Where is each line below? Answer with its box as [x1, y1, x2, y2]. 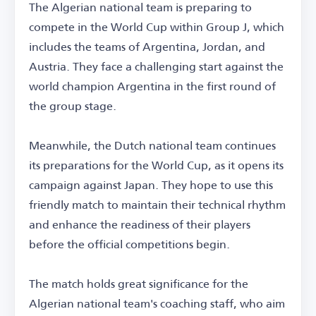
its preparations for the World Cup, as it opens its [29, 154, 284, 176]
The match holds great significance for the [29, 272, 248, 295]
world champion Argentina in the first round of [29, 75, 276, 97]
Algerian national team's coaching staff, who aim [29, 292, 285, 315]
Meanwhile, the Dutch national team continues [29, 134, 276, 157]
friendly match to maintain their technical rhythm [29, 193, 286, 216]
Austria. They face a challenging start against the [29, 55, 284, 78]
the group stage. [29, 95, 116, 117]
